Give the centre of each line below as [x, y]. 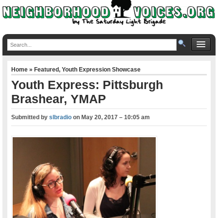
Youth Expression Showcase [101, 69]
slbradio [61, 117]
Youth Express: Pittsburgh [87, 84]
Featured [47, 69]
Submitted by [30, 117]
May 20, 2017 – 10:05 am [116, 117]
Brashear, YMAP [59, 99]
